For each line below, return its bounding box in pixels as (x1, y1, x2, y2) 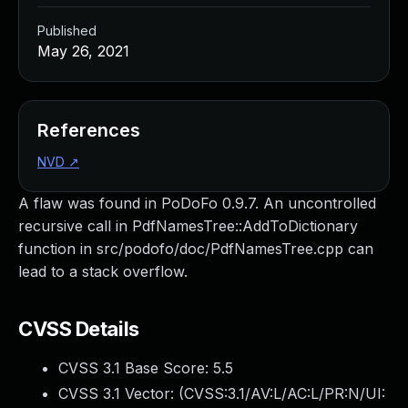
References (37, 119, 140, 141)
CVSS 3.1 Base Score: (58, 359, 213, 377)
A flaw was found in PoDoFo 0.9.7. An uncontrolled (18, 194, 376, 212)
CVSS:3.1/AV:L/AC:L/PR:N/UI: (184, 384, 385, 403)
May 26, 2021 (37, 42, 129, 60)
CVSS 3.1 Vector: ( (58, 384, 184, 403)
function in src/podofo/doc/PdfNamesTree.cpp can (18, 240, 373, 258)
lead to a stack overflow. (18, 262, 188, 280)
